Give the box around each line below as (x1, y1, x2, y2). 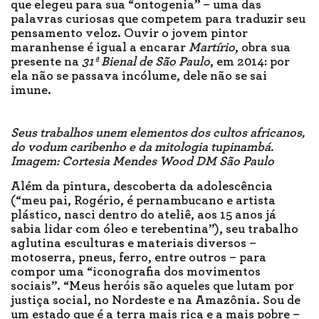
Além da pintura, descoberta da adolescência (11, 179, 273, 193)
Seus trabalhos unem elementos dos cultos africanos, (11, 126, 305, 140)
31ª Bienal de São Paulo (82, 55, 210, 68)
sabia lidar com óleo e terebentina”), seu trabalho (11, 222, 298, 236)
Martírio (189, 41, 235, 54)
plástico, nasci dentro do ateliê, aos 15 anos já (11, 208, 276, 221)
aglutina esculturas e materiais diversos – (11, 236, 256, 250)
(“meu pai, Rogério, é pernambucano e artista (11, 194, 276, 207)
